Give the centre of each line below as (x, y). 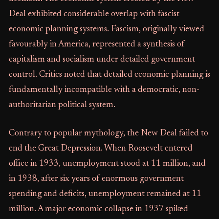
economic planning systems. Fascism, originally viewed (106, 29)
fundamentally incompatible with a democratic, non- (104, 90)
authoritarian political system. (62, 105)
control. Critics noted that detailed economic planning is (109, 75)
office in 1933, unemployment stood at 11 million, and (107, 164)
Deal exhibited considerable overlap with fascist (94, 14)
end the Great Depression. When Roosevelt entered (100, 149)
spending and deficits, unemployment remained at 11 (105, 194)
